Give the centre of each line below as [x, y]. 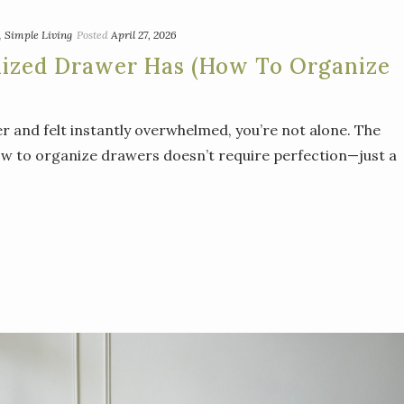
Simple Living [38, 35]
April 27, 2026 [144, 35]
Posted [92, 35]
